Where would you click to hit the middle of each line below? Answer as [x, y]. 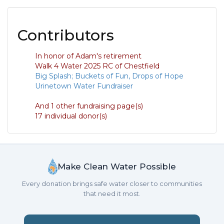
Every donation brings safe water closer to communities [112, 183]
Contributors [66, 35]
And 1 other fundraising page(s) [89, 106]
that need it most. [112, 193]
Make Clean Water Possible [116, 166]
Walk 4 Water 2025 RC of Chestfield [97, 66]
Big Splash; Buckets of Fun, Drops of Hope [109, 76]
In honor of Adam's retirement [88, 56]
